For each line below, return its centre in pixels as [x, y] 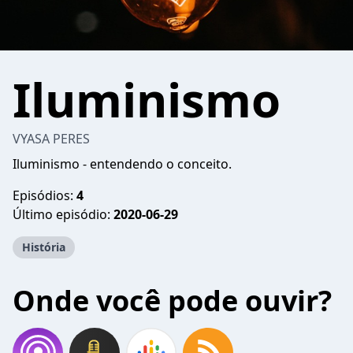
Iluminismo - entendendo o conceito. [122, 164]
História [44, 247]
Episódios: [45, 195]
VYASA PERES [51, 139]
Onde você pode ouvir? [172, 301]
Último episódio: [63, 214]
